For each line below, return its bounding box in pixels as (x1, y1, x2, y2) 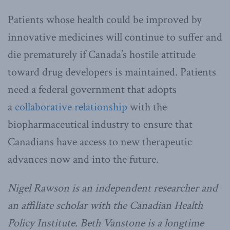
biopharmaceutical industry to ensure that (8, 117, 193, 132)
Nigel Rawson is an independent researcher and (8, 180, 218, 196)
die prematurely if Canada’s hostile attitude (8, 47, 196, 62)
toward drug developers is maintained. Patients (8, 64, 216, 80)
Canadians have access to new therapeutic (8, 134, 192, 149)
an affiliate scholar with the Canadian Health (8, 198, 203, 213)
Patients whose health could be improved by (8, 12, 202, 27)
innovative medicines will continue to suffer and (8, 29, 222, 45)
